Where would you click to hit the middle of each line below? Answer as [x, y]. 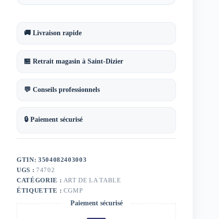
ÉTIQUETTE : [40, 191]
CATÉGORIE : [40, 180]
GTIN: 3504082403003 [52, 160]
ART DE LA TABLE [92, 180]
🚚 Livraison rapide [53, 33]
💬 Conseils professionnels [62, 90]
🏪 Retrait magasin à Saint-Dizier [74, 62]
